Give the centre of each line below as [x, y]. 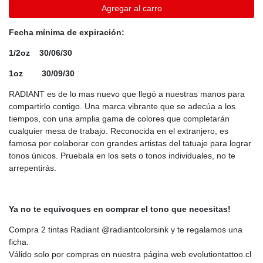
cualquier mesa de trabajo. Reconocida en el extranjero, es [119, 131]
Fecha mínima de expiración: [67, 33]
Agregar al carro [131, 8]
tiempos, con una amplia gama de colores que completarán [119, 119]
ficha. [19, 242]
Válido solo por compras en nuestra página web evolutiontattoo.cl [130, 254]
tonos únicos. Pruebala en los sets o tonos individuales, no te [122, 156]
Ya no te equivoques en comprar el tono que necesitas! [120, 209]
